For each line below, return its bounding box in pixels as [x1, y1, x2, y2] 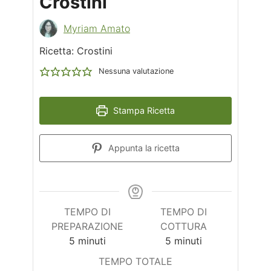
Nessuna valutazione [98, 66, 174, 76]
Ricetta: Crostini [39, 44, 113, 57]
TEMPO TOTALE [99, 255, 172, 267]
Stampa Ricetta [110, 105, 175, 116]
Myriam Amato [64, 22, 130, 34]
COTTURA [160, 220, 207, 232]
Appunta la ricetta [105, 142, 180, 153]
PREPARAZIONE [51, 220, 123, 232]
